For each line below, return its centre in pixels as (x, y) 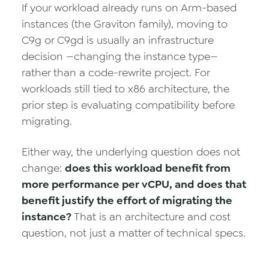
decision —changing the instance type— (120, 56)
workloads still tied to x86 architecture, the (125, 89)
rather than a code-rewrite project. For (116, 73)
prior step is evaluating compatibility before (128, 105)
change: (43, 168)
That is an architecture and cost (151, 217)
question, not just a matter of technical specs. (134, 233)
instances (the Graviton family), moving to (125, 24)
